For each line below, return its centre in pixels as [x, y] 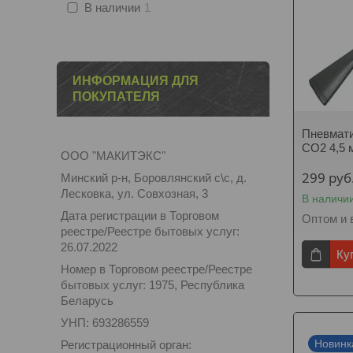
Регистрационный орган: [126, 345]
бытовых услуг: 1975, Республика [152, 285]
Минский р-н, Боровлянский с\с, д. [154, 178]
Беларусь [87, 301]
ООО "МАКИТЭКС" [113, 156]
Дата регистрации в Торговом [140, 216]
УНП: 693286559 [105, 323]
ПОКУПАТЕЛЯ [116, 97]
